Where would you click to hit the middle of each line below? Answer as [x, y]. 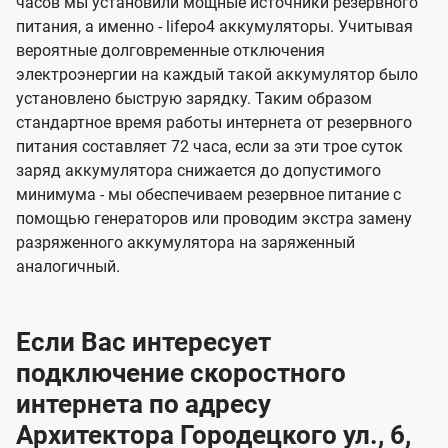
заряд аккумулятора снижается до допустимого [198, 171]
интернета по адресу [143, 404]
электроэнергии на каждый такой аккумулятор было [217, 75]
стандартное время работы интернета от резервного [214, 123]
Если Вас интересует [143, 342]
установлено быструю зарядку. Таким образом [194, 99]
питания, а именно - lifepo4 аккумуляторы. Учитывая [214, 27]
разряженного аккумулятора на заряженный [185, 243]
